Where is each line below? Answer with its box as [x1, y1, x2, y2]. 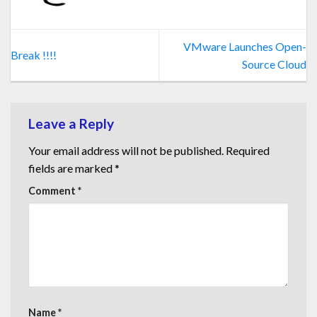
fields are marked [28, 161, 115, 175]
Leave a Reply [28, 115, 117, 132]
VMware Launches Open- [183, 39, 306, 53]
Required [226, 143, 270, 157]
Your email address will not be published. [28, 143, 224, 157]
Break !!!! [11, 48, 57, 62]
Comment [28, 184, 78, 197]
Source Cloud [242, 57, 306, 71]
